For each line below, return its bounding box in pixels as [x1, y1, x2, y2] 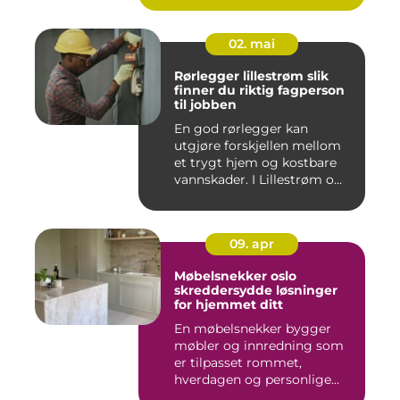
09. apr [229, 236, 274, 253]
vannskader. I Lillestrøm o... [174, 171, 342, 188]
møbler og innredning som [174, 337, 344, 354]
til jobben [174, 96, 237, 113]
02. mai [229, 36, 275, 53]
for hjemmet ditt [174, 296, 283, 313]
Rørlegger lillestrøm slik [174, 68, 307, 85]
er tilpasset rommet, [174, 354, 302, 371]
